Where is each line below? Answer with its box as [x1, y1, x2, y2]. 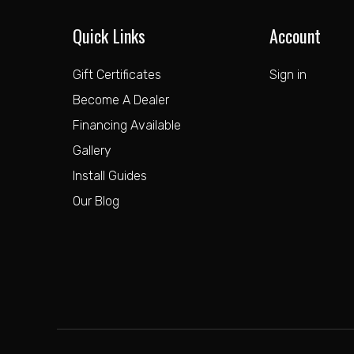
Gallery [73, 142, 111, 158]
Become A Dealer [73, 92, 169, 107]
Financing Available [73, 117, 181, 133]
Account [269, 22, 322, 48]
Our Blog [73, 193, 119, 209]
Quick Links [73, 22, 146, 48]
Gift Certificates [73, 66, 161, 82]
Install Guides [73, 168, 147, 183]
